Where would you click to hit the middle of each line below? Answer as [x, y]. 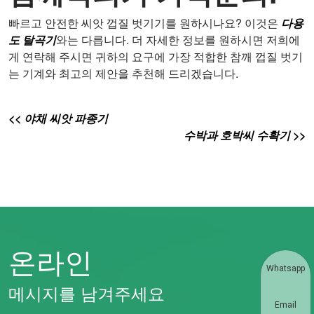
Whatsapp [286, 268]
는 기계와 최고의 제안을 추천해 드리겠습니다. [123, 74]
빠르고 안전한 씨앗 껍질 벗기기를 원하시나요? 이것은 [145, 23]
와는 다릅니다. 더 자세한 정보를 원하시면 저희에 [178, 40]
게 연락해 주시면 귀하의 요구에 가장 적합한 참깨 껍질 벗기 [156, 57]
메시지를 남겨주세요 [87, 293]
